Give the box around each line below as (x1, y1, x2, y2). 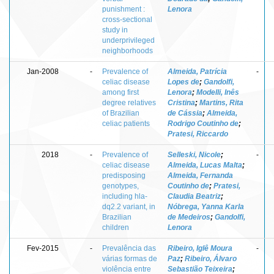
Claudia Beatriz (168, 191, 221, 201)
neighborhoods (102, 46, 153, 55)
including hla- (102, 191, 147, 201)
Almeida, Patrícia (168, 67, 227, 76)
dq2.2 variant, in (102, 202, 155, 211)
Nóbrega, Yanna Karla (168, 202, 244, 211)
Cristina (168, 98, 195, 107)
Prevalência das (102, 243, 156, 253)
